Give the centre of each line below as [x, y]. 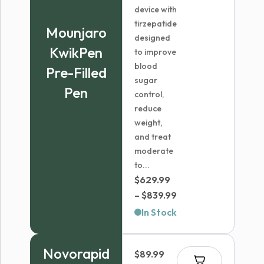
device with [156, 9]
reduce [148, 108]
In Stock [159, 212]
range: [191, 210]
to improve [156, 52]
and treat [153, 137]
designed [153, 38]
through [194, 240]
